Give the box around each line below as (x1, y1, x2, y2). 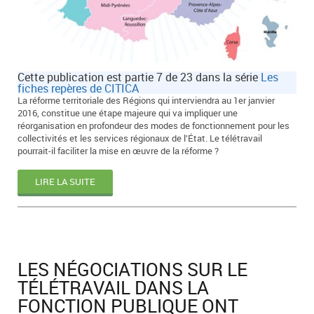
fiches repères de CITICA (18, 80, 139, 96)
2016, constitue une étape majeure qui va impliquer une (18, 106, 238, 119)
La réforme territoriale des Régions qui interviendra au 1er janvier (18, 93, 275, 107)
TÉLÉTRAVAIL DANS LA (18, 274, 209, 300)
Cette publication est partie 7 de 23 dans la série (18, 69, 261, 85)
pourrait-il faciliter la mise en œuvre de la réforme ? (18, 144, 219, 157)
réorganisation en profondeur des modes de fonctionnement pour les (18, 118, 289, 132)
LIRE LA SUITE (35, 175, 95, 188)
